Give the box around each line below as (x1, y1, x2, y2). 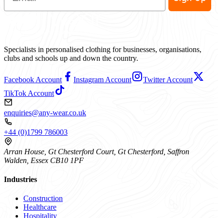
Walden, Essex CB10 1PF (4, 156, 84, 164)
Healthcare (23, 203, 56, 212)
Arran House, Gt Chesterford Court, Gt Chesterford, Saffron (4, 147, 189, 156)
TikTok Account (4, 89, 54, 97)
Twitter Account (143, 75, 193, 84)
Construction (23, 194, 63, 203)
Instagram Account (73, 75, 131, 84)
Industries (4, 175, 37, 184)
